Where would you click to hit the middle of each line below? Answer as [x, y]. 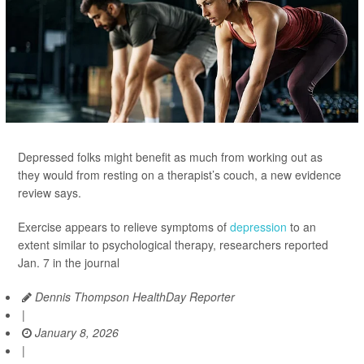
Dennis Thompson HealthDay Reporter [133, 297]
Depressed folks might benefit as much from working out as [170, 157]
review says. [50, 193]
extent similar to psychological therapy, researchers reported [173, 245]
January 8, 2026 [75, 333]
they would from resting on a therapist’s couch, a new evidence [180, 175]
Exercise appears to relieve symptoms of [124, 227]
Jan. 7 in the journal [69, 263]
